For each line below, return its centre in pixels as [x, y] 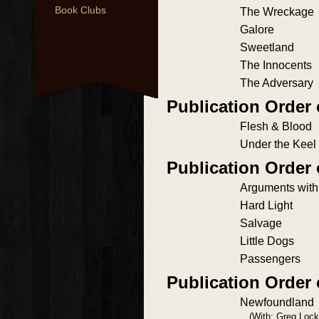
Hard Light [266, 205]
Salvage [261, 223]
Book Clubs [80, 10]
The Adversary [277, 83]
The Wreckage [277, 12]
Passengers [270, 259]
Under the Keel [278, 144]
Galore [257, 30]
